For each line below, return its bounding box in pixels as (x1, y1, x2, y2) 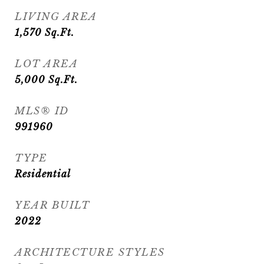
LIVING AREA (15, 11, 97, 23)
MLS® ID (15, 105, 69, 117)
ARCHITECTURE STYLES (15, 246, 165, 259)
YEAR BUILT (15, 199, 90, 212)
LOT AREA (15, 58, 78, 70)
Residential (15, 168, 71, 180)
